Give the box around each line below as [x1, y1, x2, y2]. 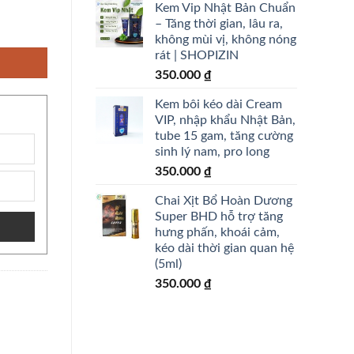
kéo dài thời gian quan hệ [155, 241, 294, 254]
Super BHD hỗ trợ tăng [155, 209, 283, 223]
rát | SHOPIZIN [155, 48, 239, 62]
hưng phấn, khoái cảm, [155, 225, 280, 239]
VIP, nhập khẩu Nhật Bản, [155, 113, 296, 126]
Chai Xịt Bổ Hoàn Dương [155, 194, 292, 207]
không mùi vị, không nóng [155, 32, 296, 46]
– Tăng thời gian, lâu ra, [155, 17, 283, 30]
